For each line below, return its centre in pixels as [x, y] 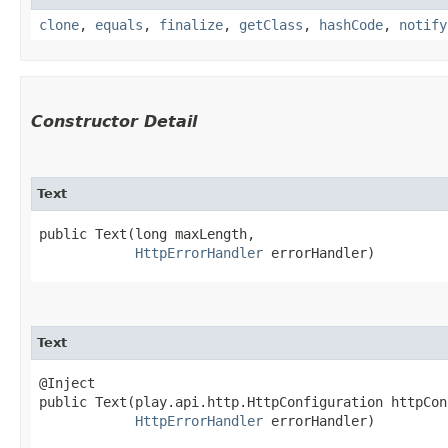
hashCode [351, 24]
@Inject [67, 382]
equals [119, 24]
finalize [191, 24]
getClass [271, 24]
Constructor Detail [114, 121]
